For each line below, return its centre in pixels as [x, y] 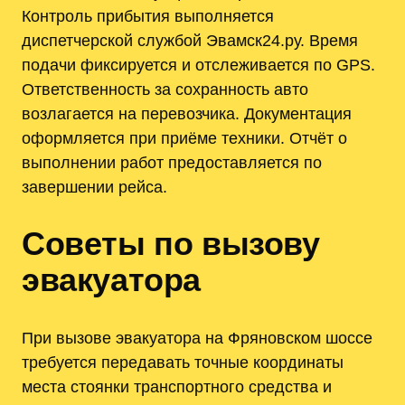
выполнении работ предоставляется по [172, 162]
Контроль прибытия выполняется [148, 15]
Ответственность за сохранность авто [165, 89]
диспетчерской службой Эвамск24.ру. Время [190, 40]
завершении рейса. [94, 186]
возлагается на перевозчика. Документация [187, 113]
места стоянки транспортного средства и [177, 387]
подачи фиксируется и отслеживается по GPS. [198, 64]
